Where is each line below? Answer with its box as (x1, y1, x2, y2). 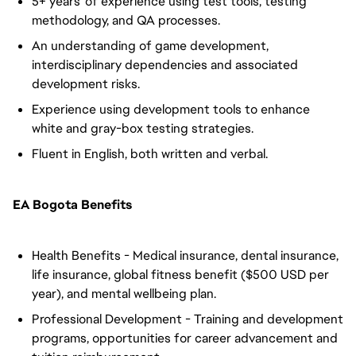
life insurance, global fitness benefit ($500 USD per (32, 266, 329, 283)
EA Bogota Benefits (13, 196, 132, 213)
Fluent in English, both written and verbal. (32, 145, 268, 162)
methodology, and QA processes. (32, 12, 220, 29)
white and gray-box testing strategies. (32, 120, 253, 137)
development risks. (32, 75, 140, 92)
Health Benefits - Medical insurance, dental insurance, (32, 247, 339, 264)
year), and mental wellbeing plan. (32, 285, 216, 302)
